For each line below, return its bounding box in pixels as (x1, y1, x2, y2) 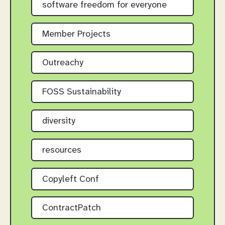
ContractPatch (42, 203, 101, 213)
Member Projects (42, 29, 110, 39)
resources (42, 145, 81, 155)
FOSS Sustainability (42, 87, 121, 97)
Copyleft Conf (42, 174, 99, 184)
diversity (42, 117, 75, 126)
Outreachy (42, 58, 83, 68)
